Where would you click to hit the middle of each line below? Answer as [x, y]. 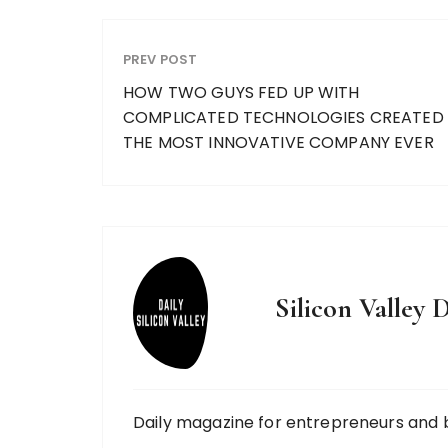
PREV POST [160, 59]
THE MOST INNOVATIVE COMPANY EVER [278, 142]
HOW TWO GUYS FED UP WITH [241, 92]
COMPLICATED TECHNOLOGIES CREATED [283, 117]
